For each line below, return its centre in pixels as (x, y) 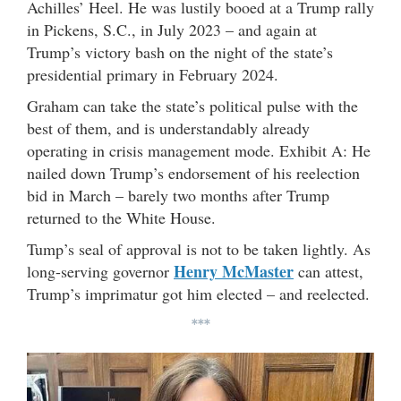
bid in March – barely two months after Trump (178, 196)
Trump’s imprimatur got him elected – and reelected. (198, 294)
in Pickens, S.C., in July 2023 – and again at (175, 30)
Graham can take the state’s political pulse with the (192, 106)
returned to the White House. (121, 218)
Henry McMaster (234, 272)
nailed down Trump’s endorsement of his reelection (193, 173)
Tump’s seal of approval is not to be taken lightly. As (199, 249)
